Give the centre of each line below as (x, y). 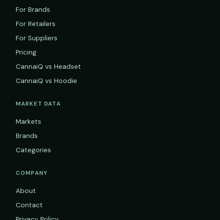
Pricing (26, 53)
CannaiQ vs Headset (48, 67)
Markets (28, 122)
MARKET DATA (38, 104)
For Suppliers (37, 38)
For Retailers (36, 24)
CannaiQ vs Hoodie (46, 81)
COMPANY (32, 173)
